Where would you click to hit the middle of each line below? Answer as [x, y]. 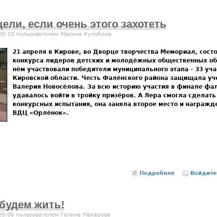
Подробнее [157, 173]
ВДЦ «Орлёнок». [41, 113]
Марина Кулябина [86, 34]
